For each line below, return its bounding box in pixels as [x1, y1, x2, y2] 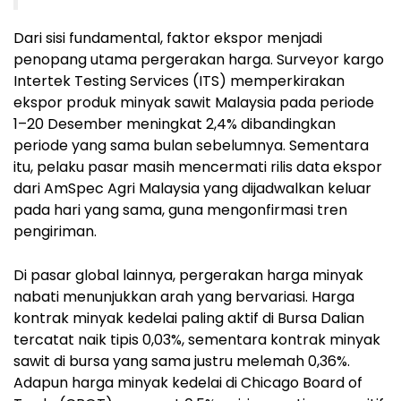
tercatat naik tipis [13, 328, 142, 350]
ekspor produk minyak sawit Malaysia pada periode [13, 91, 374, 113]
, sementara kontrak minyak [182, 328, 380, 350]
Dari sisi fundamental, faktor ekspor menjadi [13, 27, 322, 48]
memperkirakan [226, 70, 345, 91]
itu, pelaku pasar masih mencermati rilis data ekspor [13, 156, 382, 177]
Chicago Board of [241, 371, 363, 393]
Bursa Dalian [277, 307, 364, 328]
